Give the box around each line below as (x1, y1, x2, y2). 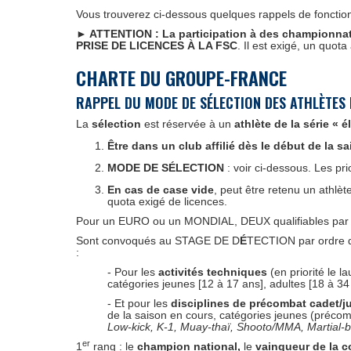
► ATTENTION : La (76, 27, 175, 40)
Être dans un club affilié (107, 139, 235, 152)
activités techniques (158, 266, 267, 278)
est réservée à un (141, 118, 234, 130)
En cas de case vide (107, 183, 214, 196)
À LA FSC (187, 39, 237, 52)
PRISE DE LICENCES (76, 39, 184, 52)
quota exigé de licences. (107, 195, 227, 208)
